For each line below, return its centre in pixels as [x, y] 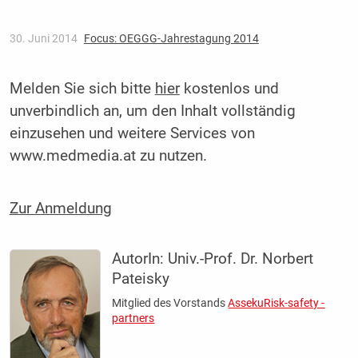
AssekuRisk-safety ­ [276, 303]
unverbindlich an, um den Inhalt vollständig [152, 111]
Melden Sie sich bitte [82, 89]
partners [133, 318]
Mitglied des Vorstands [170, 303]
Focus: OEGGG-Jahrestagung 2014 [171, 39]
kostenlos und [229, 89]
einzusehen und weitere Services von [132, 134]
